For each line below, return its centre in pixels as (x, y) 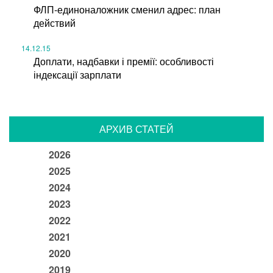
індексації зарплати (77, 74)
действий (55, 23)
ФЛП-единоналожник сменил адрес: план (127, 9)
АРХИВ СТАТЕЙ (136, 129)
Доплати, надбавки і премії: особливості (124, 61)
